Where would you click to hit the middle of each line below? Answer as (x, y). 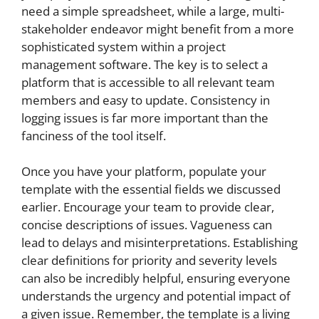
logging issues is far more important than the (145, 117)
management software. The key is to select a (145, 64)
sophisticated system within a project (124, 46)
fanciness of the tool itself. (94, 135)
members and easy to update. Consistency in (146, 100)
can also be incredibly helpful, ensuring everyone (156, 278)
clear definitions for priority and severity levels (149, 260)
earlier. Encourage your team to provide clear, (148, 207)
